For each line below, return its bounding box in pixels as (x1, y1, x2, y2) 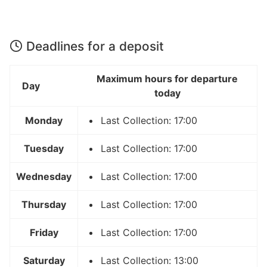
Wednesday (16, 170, 72, 182)
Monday (25, 114, 63, 126)
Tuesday (24, 142, 64, 154)
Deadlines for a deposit (26, 38, 164, 54)
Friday (29, 226, 58, 238)
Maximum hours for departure (97, 72, 238, 85)
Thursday (21, 198, 66, 210)
